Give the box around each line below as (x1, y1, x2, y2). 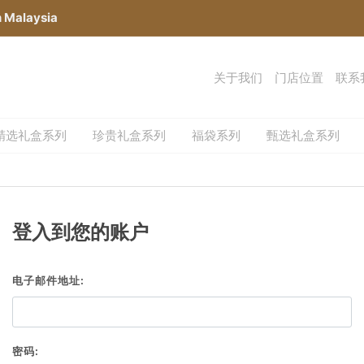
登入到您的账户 (12, 219, 149, 244)
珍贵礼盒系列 (93, 128, 166, 143)
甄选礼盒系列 (266, 128, 340, 143)
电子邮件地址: (12, 273, 84, 287)
